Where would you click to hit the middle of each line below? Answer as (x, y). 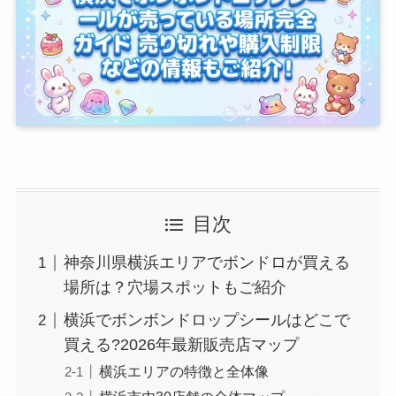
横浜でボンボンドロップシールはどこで (206, 320)
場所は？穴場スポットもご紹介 (175, 288)
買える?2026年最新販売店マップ (181, 345)
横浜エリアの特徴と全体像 (183, 372)
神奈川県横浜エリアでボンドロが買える (206, 263)
